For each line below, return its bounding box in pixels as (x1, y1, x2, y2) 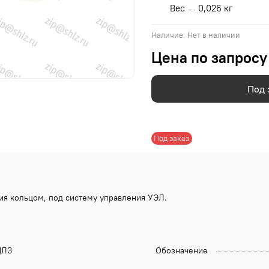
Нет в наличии (187, 31, 240, 40)
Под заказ (154, 133, 190, 143)
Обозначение (156, 244, 208, 256)
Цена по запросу (151, 49, 267, 68)
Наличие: (151, 31, 185, 40)
